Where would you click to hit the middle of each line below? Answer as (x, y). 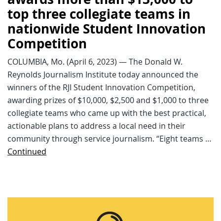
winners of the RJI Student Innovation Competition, (101, 87)
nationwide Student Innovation (107, 29)
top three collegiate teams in (99, 14)
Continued (27, 151)
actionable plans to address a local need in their (96, 126)
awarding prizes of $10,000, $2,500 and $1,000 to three (108, 100)
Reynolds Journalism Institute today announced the (103, 74)
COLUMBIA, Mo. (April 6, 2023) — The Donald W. (95, 61)
